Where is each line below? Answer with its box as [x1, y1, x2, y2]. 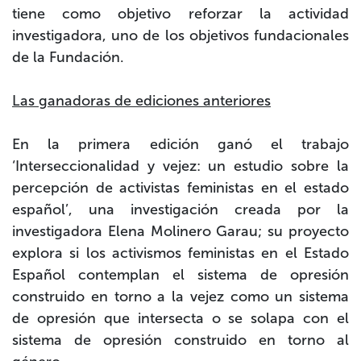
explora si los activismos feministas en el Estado [12, 244, 349, 263]
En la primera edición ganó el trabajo [12, 135, 349, 154]
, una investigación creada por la [68, 201, 349, 219]
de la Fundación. [12, 48, 128, 67]
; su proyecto [258, 222, 350, 241]
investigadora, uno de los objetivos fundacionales [12, 27, 349, 45]
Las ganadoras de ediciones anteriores [12, 92, 271, 110]
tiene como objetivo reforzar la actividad [12, 5, 349, 23]
